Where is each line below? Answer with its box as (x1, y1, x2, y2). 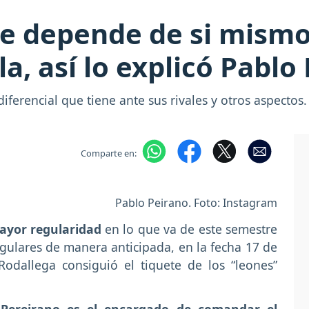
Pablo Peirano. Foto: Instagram (115, 195, 277, 210)
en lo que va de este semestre (105, 220, 277, 237)
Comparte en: (80, 146, 137, 159)
